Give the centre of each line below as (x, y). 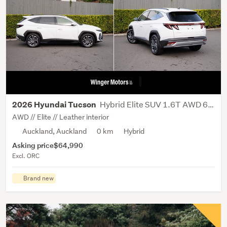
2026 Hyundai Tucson (55, 104)
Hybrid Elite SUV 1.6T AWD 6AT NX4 (154, 104)
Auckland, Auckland (54, 131)
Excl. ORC (26, 156)
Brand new (39, 178)
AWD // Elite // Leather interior (61, 117)
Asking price (33, 145)
